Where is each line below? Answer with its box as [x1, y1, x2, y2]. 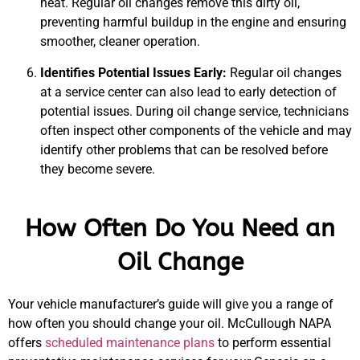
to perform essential [215, 334, 331, 350]
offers [8, 334, 45, 350]
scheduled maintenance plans [45, 334, 215, 350]
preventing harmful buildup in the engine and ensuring [40, 14, 346, 31]
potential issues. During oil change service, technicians [40, 103, 349, 119]
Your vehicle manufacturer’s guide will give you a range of [8, 296, 333, 312]
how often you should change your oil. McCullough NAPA [8, 315, 331, 331]
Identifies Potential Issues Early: [40, 64, 227, 80]
